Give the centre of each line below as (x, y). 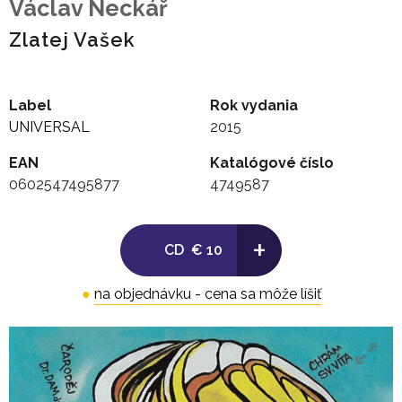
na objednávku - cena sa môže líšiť (207, 294)
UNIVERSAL (49, 127)
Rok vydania (254, 106)
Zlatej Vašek (72, 40)
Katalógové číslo (272, 163)
